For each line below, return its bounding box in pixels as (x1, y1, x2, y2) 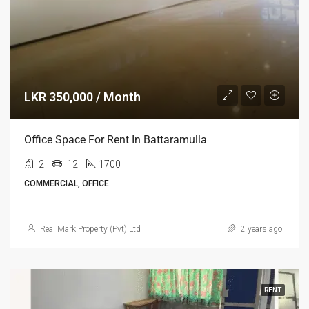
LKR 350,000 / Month (24, 90, 141, 104)
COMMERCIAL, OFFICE (24, 179, 109, 188)
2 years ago (239, 224, 282, 234)
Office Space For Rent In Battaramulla (24, 133, 207, 146)
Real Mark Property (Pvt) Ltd (40, 224, 141, 234)
